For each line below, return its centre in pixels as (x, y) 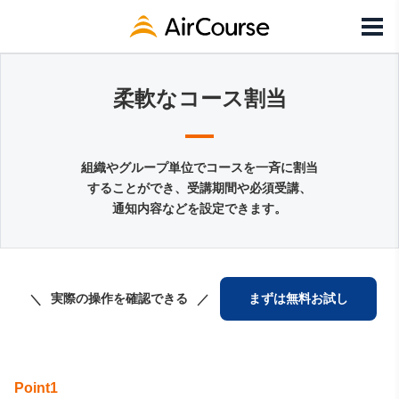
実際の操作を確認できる (119, 298)
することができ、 (137, 188)
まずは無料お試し (298, 298)
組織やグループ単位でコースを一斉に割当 (199, 167)
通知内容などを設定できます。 (199, 208)
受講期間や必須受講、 (249, 188)
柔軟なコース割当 (199, 98)
